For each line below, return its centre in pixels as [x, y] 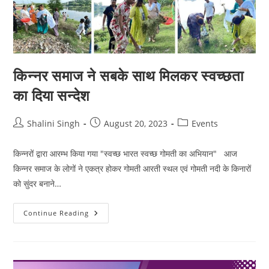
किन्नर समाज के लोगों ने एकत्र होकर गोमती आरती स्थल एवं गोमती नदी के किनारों [132, 169]
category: [196, 136]
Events [205, 124]
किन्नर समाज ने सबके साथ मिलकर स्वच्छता [128, 76]
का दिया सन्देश [52, 95]
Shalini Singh [54, 124]
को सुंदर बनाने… [38, 184]
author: [28, 136]
